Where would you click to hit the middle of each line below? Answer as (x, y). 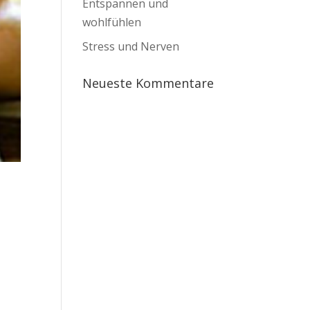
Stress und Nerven (131, 46)
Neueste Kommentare (148, 83)
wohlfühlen (112, 22)
